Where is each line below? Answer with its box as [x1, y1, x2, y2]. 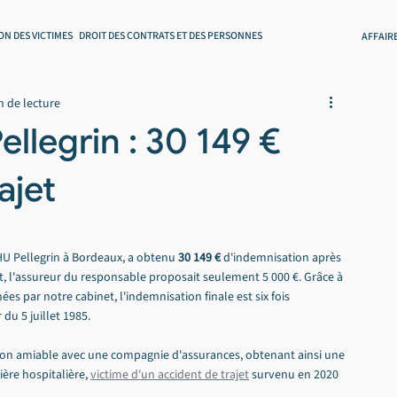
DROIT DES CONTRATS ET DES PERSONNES [79, 27, 262, 43]
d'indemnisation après [221, 249, 344, 267]
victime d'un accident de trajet [90, 366, 249, 384]
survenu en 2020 [249, 366, 341, 384]
